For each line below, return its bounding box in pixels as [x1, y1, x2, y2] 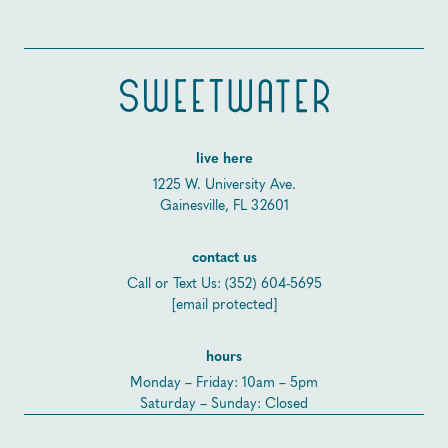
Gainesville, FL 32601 [159, 197, 289, 215]
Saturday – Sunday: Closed [140, 395, 308, 413]
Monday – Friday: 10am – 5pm [130, 374, 318, 392]
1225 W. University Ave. [152, 176, 296, 194]
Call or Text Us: [126, 275, 225, 293]
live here [195, 152, 253, 168]
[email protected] [171, 296, 277, 314]
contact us [191, 251, 257, 267]
